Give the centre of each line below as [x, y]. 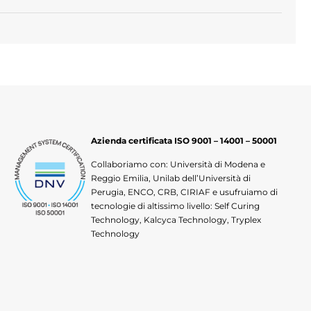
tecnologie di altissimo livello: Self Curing [175, 206]
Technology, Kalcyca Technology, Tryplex [176, 220]
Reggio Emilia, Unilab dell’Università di [170, 178]
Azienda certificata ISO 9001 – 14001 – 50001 [184, 140]
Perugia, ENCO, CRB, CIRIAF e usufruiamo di [184, 192]
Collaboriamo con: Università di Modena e [178, 165]
